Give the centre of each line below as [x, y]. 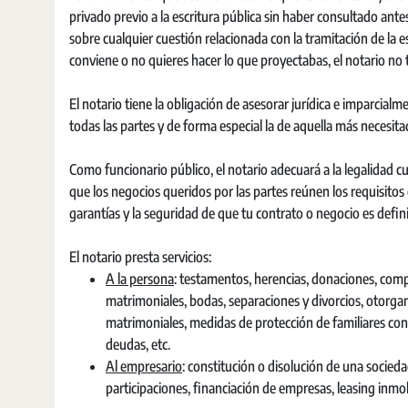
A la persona [140, 279]
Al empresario [144, 366]
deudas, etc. [138, 344]
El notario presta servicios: [140, 257]
